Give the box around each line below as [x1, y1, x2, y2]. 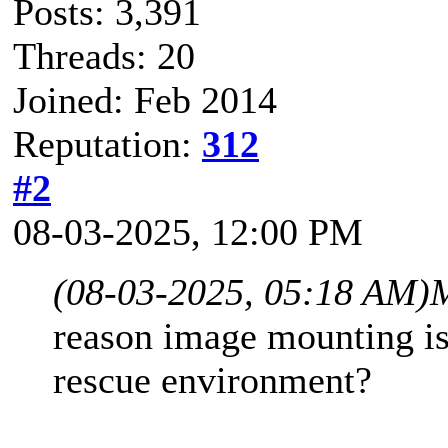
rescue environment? [53, 358, 372, 401]
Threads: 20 [13, 34, 195, 77]
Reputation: [13, 122, 202, 165]
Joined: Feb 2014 [13, 78, 277, 121]
